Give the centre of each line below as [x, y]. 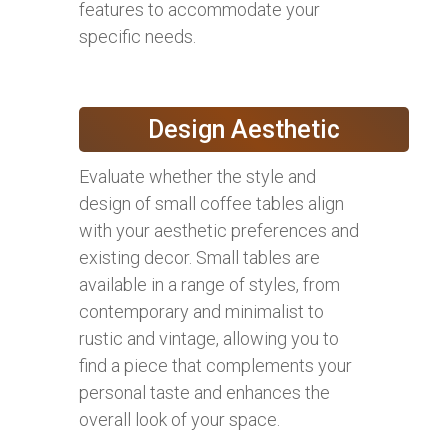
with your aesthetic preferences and [219, 230]
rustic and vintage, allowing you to [209, 338]
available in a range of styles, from [209, 284]
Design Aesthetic [244, 129]
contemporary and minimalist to [201, 311]
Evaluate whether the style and [197, 176]
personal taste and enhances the [204, 392]
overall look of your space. [179, 419]
